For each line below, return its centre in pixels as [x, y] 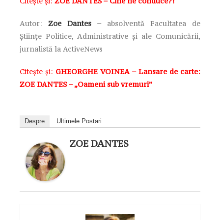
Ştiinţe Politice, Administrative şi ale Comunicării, [110, 36]
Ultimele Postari [79, 121]
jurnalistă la [41, 49]
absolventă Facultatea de [154, 23]
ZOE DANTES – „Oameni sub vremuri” [86, 84]
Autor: [34, 23]
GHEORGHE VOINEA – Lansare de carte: [128, 71]
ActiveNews [83, 49]
